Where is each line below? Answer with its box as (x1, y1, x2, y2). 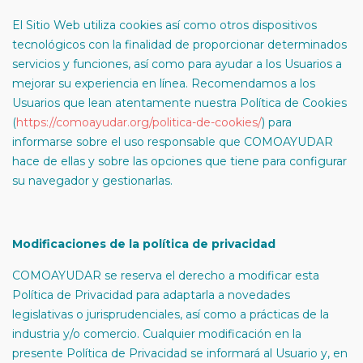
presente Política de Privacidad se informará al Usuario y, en (12, 346, 348, 361)
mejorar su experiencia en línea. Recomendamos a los (12, 76, 315, 91)
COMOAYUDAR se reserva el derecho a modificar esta (12, 268, 319, 283)
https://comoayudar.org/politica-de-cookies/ (16, 115, 262, 130)
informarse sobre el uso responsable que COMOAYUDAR (12, 135, 333, 149)
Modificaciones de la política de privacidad (12, 237, 275, 251)
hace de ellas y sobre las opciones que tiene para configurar (12, 154, 347, 169)
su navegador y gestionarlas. (12, 173, 173, 188)
